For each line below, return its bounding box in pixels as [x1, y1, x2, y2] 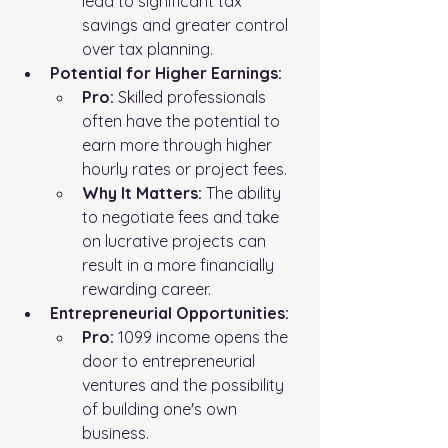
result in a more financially [82, 254, 278, 275]
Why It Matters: [82, 182, 202, 203]
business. [82, 422, 149, 443]
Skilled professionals [114, 86, 270, 107]
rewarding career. [82, 278, 211, 299]
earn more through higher [82, 134, 276, 155]
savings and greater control [82, 14, 292, 35]
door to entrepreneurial [82, 350, 259, 371]
